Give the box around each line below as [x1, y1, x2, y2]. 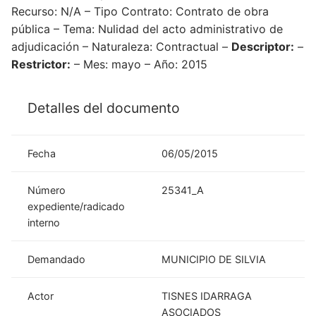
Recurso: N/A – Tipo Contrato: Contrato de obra [11, 4, 269, 18]
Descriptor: [231, 39, 294, 54]
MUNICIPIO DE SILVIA [162, 253, 267, 265]
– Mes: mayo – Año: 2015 [71, 56, 207, 71]
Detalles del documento [28, 99, 181, 116]
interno [28, 216, 61, 229]
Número [28, 183, 66, 196]
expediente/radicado [28, 200, 126, 212]
